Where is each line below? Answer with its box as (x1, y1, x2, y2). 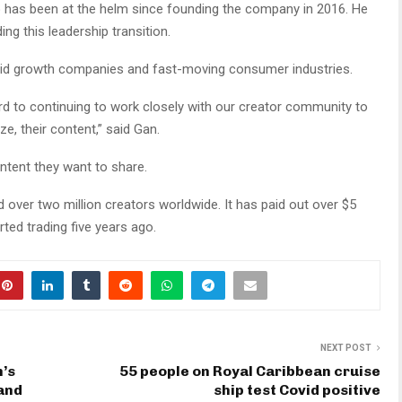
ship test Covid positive (214, 381, 380, 399)
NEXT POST (320, 343, 371, 354)
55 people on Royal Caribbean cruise (119, 363, 380, 380)
